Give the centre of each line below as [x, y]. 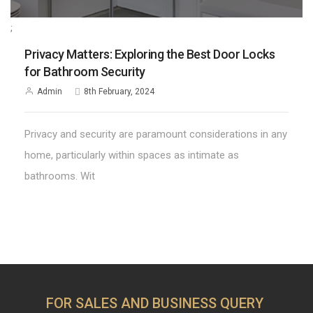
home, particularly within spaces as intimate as [132, 155]
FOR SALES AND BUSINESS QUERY [155, 303]
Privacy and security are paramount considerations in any [156, 134]
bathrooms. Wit [60, 176]
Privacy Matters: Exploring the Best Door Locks [150, 54]
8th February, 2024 [119, 92]
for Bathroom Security [85, 72]
